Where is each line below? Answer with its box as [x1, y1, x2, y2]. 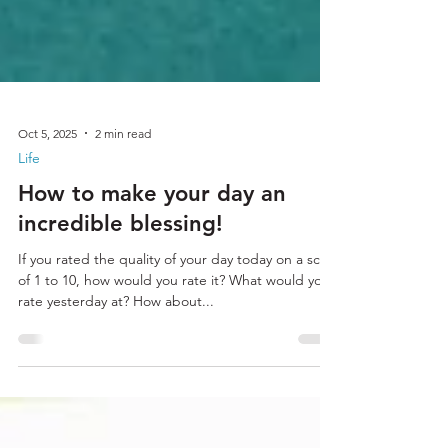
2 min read [95, 169, 151, 185]
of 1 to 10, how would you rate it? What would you [18, 315, 229, 333]
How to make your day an [18, 224, 286, 251]
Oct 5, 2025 [18, 169, 77, 185]
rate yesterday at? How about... [133, 336, 214, 354]
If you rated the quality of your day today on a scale [18, 294, 338, 312]
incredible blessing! [18, 254, 223, 281]
